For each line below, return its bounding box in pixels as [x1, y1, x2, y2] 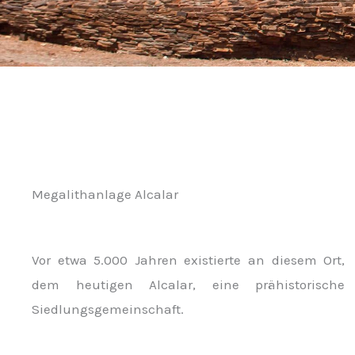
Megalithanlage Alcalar [32, 186, 178, 202]
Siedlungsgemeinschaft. [32, 301, 184, 317]
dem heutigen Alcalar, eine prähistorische [32, 277, 345, 292]
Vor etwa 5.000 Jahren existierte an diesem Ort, [32, 252, 345, 268]
